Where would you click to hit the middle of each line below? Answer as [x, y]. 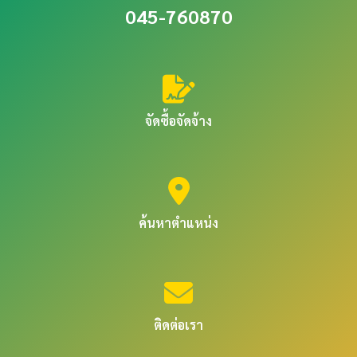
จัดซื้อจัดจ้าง [178, 121]
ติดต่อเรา [178, 325]
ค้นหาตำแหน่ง [178, 223]
